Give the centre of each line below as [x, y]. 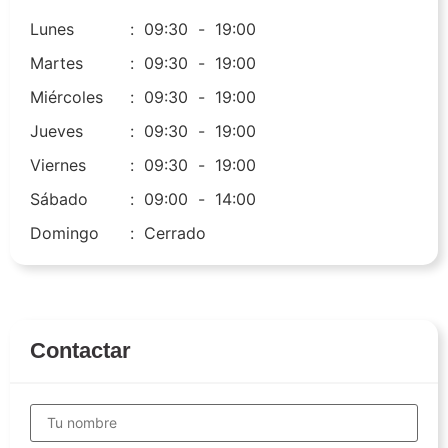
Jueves [56, 130]
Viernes [58, 164]
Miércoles [66, 96]
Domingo [64, 232]
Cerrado [175, 232]
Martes [56, 62]
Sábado [59, 198]
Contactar [80, 351]
